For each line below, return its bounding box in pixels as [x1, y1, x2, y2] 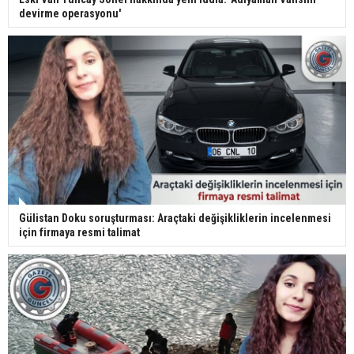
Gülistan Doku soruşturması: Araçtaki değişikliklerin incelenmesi [19, 212, 331, 225]
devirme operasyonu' [19, 7, 121, 21]
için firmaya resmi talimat [19, 226, 140, 239]
